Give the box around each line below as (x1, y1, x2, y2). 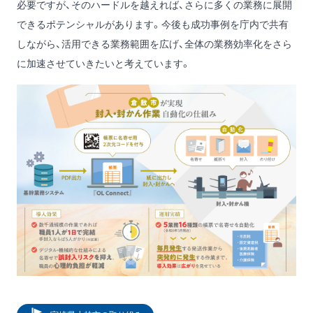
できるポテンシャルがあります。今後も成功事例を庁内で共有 (17, 19, 289, 31)
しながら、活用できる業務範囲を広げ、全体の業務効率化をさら (17, 38, 292, 50)
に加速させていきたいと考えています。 (17, 58, 191, 70)
